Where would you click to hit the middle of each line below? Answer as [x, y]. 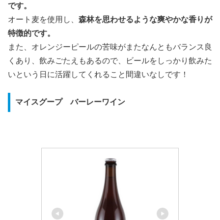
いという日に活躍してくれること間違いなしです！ [98, 75]
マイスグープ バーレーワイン [70, 102]
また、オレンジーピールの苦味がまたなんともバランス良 [110, 47]
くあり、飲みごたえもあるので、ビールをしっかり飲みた [110, 61]
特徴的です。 [31, 33]
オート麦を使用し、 [43, 20]
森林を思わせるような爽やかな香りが [145, 20]
